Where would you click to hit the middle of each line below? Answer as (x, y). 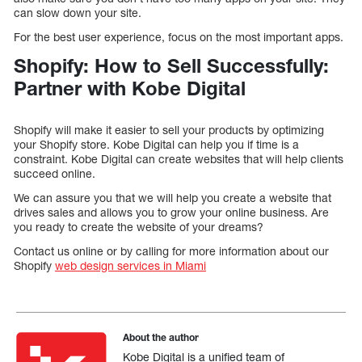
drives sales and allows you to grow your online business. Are (171, 213)
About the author (161, 338)
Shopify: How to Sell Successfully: (171, 66)
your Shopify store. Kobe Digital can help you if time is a (156, 145)
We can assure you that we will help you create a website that (173, 198)
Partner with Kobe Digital (130, 88)
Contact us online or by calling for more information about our (171, 251)
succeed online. (55, 174)
